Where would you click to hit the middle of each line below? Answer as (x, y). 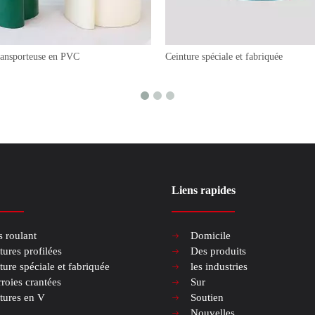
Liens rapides (204, 191)
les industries (219, 267)
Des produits (218, 251)
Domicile (211, 236)
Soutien (207, 298)
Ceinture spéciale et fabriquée (224, 57)
